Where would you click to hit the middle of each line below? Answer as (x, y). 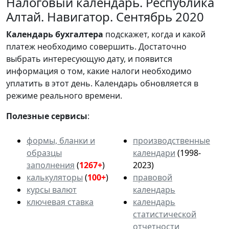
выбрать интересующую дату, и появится (89, 59)
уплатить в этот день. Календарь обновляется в (102, 83)
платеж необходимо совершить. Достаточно (96, 46)
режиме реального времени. (64, 95)
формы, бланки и (61, 140)
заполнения (51, 165)
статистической (165, 214)
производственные (171, 140)
